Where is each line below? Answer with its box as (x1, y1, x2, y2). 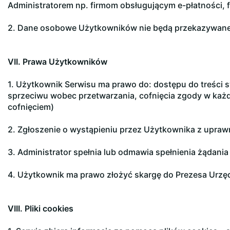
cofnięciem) (8, 102, 54, 112)
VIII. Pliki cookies (8, 203, 73, 214)
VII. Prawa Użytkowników (8, 56, 107, 67)
